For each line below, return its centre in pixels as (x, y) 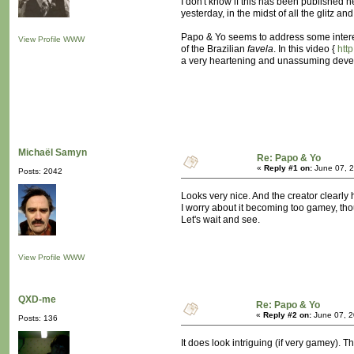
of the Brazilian (214, 49)
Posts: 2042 (40, 171)
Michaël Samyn (53, 153)
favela (260, 49)
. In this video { (305, 49)
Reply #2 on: (287, 315)
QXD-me (37, 300)
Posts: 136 (38, 318)
